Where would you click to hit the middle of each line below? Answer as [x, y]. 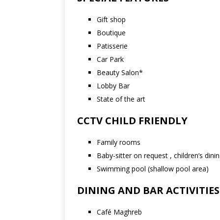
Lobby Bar [113, 86]
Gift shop [111, 19]
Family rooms [119, 142]
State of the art [121, 99]
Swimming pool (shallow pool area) [153, 169]
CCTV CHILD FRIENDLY [132, 121]
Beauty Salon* [120, 72]
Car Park [110, 59]
